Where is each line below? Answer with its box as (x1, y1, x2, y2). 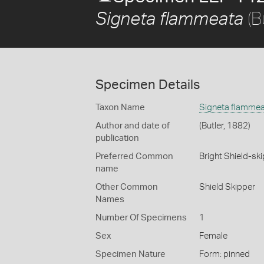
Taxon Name (95, 103, 145, 112)
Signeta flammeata (95, 11, 243, 28)
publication (95, 134, 139, 143)
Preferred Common (95, 152, 173, 161)
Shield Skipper (199, 183, 255, 192)
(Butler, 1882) (199, 121, 250, 130)
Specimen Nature (95, 250, 166, 259)
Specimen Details (95, 78, 200, 91)
